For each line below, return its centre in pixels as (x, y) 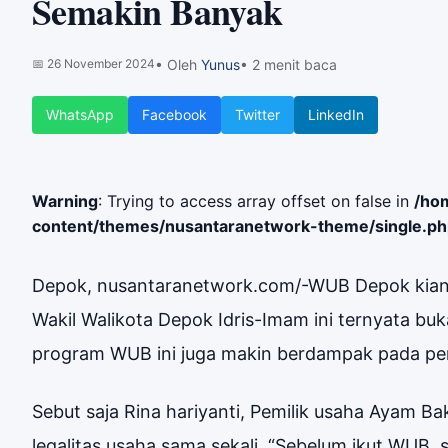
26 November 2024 (101, 63)
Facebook (174, 114)
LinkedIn (336, 114)
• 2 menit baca (288, 64)
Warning (65, 201)
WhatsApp (80, 114)
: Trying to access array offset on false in (256, 201)
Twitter (257, 114)
